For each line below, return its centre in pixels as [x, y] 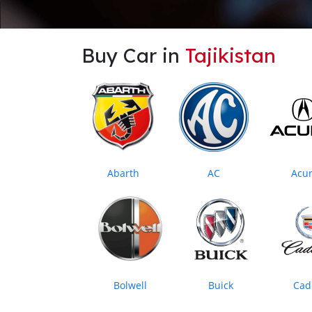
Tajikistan [231, 56]
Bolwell [130, 286]
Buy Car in [133, 56]
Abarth [123, 173]
